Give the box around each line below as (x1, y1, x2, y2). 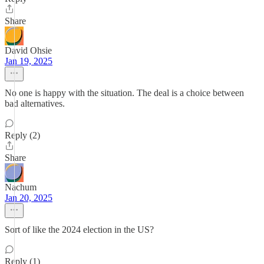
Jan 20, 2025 (5, 193, 52, 203)
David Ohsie (5, 45, 52, 55)
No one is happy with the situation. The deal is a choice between (5, 88, 244, 98)
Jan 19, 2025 (5, 56, 52, 66)
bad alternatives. (5, 98, 65, 108)
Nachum (5, 182, 37, 192)
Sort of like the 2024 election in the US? (5, 225, 154, 235)
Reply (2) (5, 130, 40, 140)
